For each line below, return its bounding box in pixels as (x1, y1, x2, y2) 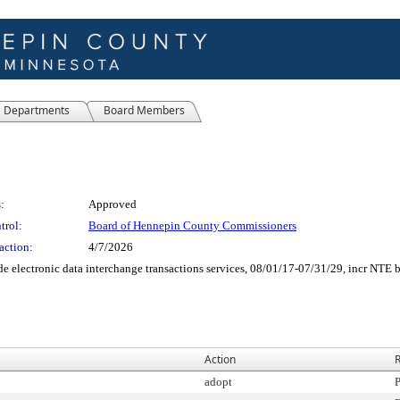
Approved (88, 196, 137, 211)
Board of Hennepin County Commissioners (88, 218, 296, 232)
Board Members (104, 102, 185, 118)
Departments (4, 102, 70, 118)
